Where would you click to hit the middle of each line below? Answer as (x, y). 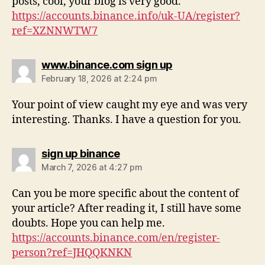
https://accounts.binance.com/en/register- (116, 238)
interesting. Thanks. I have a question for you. (127, 119)
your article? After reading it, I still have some (127, 208)
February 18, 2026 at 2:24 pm (99, 78)
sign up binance (81, 153)
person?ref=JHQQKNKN (72, 253)
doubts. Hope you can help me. (88, 223)
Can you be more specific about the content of (125, 193)
